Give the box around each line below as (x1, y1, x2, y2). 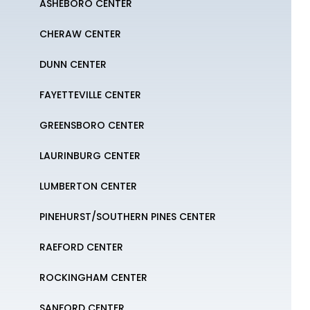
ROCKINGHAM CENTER (39, 271, 148, 284)
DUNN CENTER (39, 57, 107, 71)
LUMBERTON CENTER (39, 179, 138, 193)
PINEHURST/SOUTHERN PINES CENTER (39, 210, 217, 224)
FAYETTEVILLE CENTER (39, 88, 142, 102)
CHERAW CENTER (39, 27, 122, 41)
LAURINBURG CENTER (39, 149, 141, 163)
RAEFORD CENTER (39, 240, 124, 254)
